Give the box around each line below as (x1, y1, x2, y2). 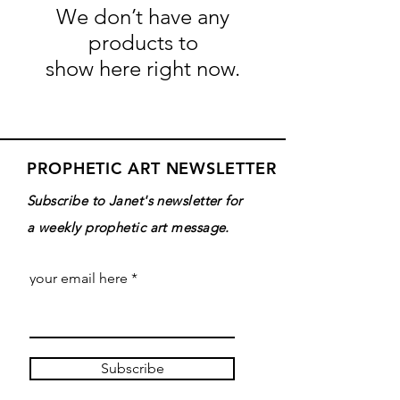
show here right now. (46, 55, 240, 82)
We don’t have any (56, 4, 229, 30)
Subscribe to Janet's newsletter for (27, 192, 243, 210)
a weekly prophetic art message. (27, 219, 229, 237)
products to (87, 29, 198, 56)
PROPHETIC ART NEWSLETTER (27, 158, 277, 179)
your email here (29, 270, 128, 287)
